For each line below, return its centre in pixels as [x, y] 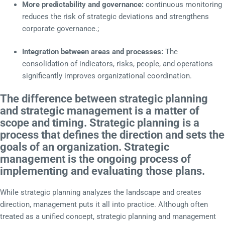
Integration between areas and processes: [92, 51]
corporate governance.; [61, 28]
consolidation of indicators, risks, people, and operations [117, 64]
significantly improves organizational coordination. [108, 76]
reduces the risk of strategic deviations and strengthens [115, 16]
